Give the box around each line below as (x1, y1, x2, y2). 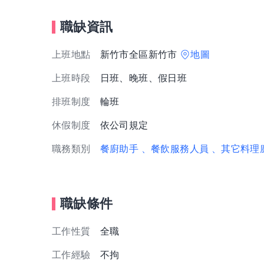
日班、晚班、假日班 (100, 73, 187, 84)
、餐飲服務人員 (141, 144, 209, 154)
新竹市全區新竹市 (100, 49, 180, 60)
